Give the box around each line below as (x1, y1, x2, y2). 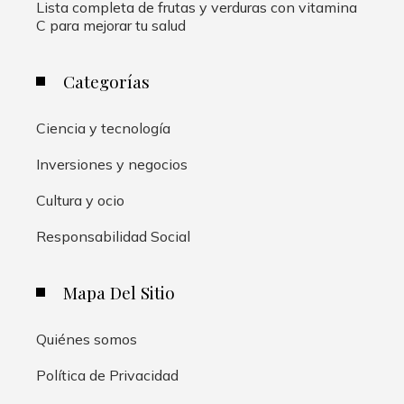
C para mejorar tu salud (36, 15, 186, 34)
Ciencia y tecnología (36, 118, 170, 137)
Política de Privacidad (36, 365, 179, 384)
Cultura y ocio (36, 190, 124, 209)
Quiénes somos (36, 329, 137, 348)
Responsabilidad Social (36, 226, 190, 245)
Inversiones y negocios (36, 154, 188, 173)
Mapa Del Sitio (63, 280, 175, 304)
